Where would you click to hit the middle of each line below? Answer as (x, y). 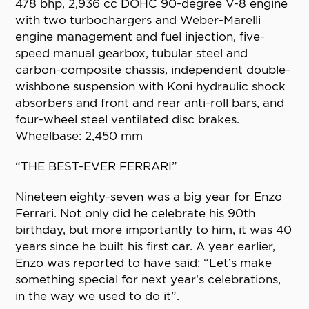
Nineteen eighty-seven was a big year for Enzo (149, 197)
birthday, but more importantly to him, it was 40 (154, 230)
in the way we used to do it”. (98, 296)
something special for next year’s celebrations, (148, 280)
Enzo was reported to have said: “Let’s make (144, 263)
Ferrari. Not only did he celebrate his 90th (136, 213)
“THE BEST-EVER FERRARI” (97, 167)
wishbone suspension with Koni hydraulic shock (151, 87)
